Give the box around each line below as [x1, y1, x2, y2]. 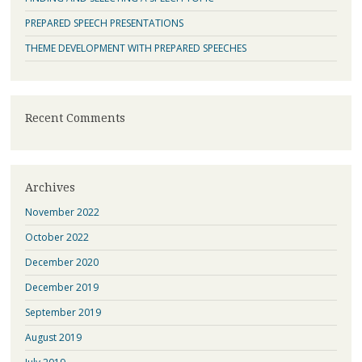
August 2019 [24, 330, 82, 345]
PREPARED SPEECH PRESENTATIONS [24, 15, 183, 30]
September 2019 [24, 305, 101, 320]
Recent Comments [24, 111, 125, 124]
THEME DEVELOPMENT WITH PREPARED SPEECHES [24, 40, 246, 55]
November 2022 [24, 205, 99, 220]
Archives [24, 180, 75, 194]
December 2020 [24, 255, 99, 270]
